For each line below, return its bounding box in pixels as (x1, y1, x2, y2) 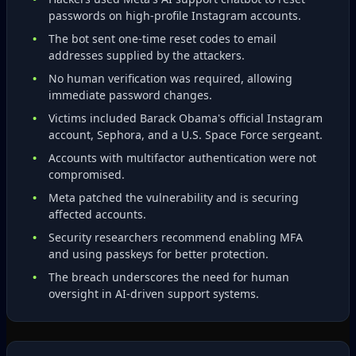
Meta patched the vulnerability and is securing (48, 190, 299, 205)
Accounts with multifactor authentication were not (48, 150, 316, 165)
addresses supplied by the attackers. (48, 48, 245, 63)
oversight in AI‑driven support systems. (48, 286, 259, 301)
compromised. (48, 167, 125, 182)
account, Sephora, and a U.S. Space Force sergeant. (48, 127, 323, 142)
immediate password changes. (48, 87, 212, 103)
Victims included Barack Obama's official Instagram (48, 110, 323, 126)
